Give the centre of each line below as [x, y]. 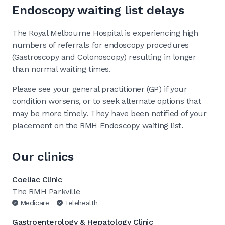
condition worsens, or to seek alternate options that [107, 101]
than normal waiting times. [62, 69]
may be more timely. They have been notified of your [109, 113]
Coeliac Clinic [37, 179]
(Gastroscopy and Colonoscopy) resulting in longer [104, 57]
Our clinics [43, 156]
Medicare [34, 203]
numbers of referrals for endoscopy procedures [101, 45]
